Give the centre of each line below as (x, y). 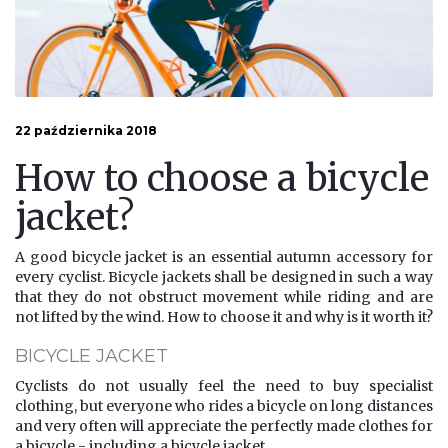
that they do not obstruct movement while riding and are (224, 296)
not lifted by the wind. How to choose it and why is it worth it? (224, 316)
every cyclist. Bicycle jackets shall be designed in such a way (224, 276)
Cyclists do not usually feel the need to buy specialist (224, 385)
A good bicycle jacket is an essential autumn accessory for (224, 256)
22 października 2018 (86, 130)
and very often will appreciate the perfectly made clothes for (224, 425)
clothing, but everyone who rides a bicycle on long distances (224, 405)
